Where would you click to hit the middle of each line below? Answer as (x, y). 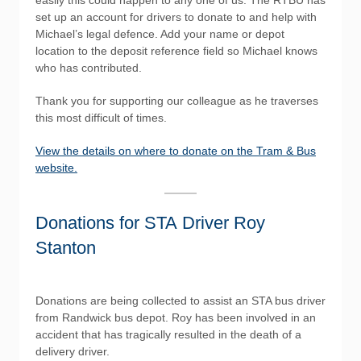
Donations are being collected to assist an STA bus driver (180, 301)
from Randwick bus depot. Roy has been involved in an (176, 317)
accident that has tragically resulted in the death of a (168, 334)
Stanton (66, 248)
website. (56, 168)
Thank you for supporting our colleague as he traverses (177, 101)
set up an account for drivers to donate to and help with (176, 17)
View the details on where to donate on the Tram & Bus (176, 151)
